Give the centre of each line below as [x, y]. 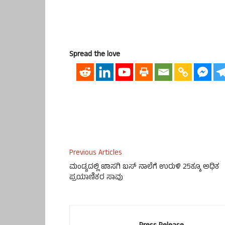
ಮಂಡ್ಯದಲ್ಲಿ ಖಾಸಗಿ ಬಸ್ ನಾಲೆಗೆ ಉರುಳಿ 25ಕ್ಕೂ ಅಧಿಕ [144, 168]
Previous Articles [96, 154]
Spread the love [95, 55]
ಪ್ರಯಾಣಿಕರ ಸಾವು [96, 178]
